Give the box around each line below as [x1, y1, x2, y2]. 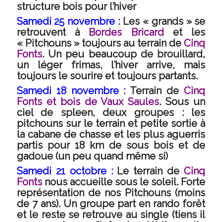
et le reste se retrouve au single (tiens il [16, 209, 206, 221]
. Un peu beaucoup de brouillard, [42, 48, 206, 60]
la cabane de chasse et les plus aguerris [16, 128, 206, 140]
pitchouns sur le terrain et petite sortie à [16, 117, 206, 129]
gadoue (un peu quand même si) [16, 150, 168, 162]
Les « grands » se [120, 15, 206, 27]
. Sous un [159, 96, 206, 108]
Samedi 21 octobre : [16, 165, 113, 177]
